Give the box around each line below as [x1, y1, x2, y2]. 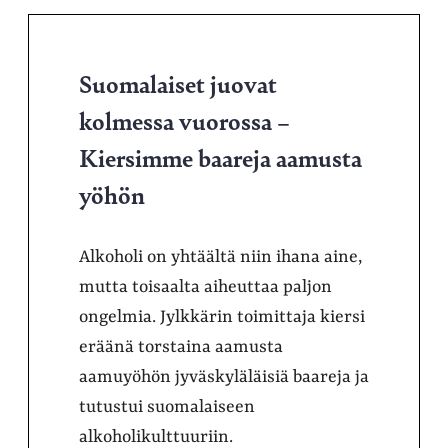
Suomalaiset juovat [79, 65, 277, 100]
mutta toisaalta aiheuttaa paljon [79, 276, 332, 297]
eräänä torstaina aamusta [79, 336, 283, 357]
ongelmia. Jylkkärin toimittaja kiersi [79, 306, 365, 327]
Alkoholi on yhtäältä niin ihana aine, [79, 246, 362, 267]
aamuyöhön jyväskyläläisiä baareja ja [79, 366, 369, 387]
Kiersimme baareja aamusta [79, 139, 362, 174]
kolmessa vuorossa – [79, 102, 290, 137]
